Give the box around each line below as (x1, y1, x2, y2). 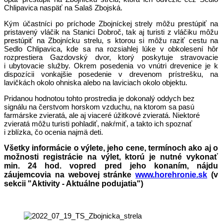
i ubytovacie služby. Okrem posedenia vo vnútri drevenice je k (4, 61, 218, 70)
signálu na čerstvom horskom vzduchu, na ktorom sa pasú (4, 103, 194, 111)
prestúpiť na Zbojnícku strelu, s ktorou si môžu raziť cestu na (4, 36, 218, 45)
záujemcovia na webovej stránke (4, 170, 136, 179)
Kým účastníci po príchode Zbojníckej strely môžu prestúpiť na (4, 19, 218, 28)
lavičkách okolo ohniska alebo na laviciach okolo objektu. (4, 78, 187, 87)
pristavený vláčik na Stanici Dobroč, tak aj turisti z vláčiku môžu (4, 28, 218, 36)
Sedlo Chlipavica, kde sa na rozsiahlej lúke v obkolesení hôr (4, 45, 218, 53)
